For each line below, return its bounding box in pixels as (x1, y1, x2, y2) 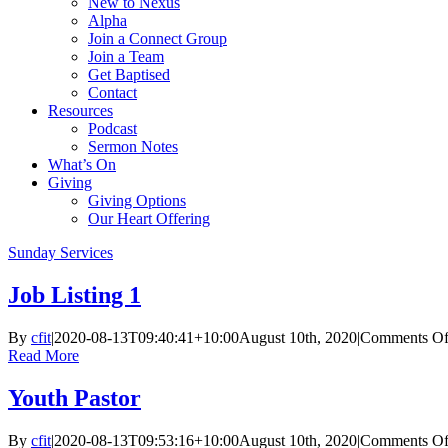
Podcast (88, 120, 137, 137)
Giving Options (88, 192, 186, 209)
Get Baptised (88, 66, 170, 83)
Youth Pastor (8, 384, 141, 411)
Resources (48, 102, 113, 119)
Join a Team (88, 48, 164, 65)
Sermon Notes (88, 138, 178, 155)
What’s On (48, 156, 116, 173)
